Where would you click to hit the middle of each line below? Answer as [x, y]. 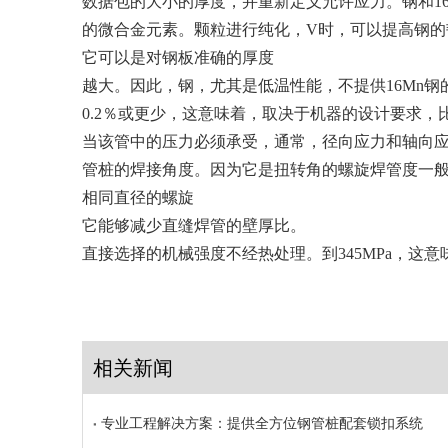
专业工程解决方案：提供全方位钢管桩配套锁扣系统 [262, 423]
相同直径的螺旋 [138, 197]
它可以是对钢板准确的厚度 [178, 57]
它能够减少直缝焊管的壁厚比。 [194, 225]
